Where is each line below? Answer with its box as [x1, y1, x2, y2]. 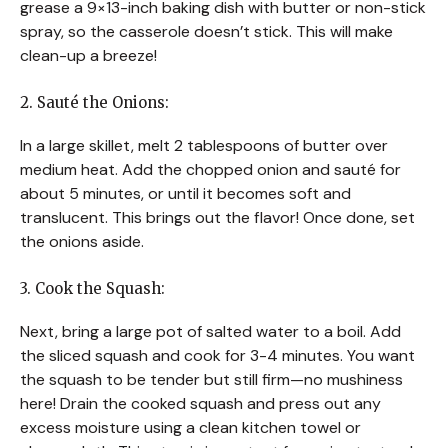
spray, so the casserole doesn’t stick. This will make [20, 20, 393, 42]
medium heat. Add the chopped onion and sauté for [20, 158, 401, 180]
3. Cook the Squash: [20, 278, 165, 298]
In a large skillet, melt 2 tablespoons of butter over [20, 134, 388, 156]
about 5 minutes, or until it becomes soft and [20, 182, 351, 204]
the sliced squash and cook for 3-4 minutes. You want [20, 344, 415, 366]
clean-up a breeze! [20, 44, 157, 66]
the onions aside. [20, 230, 144, 252]
